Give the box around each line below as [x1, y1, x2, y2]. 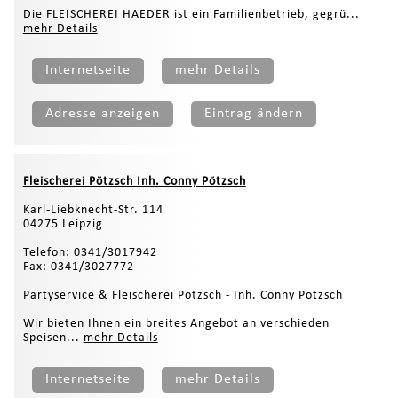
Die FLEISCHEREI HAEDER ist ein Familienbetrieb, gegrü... [22, 8, 360, 22]
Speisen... [22, 331, 84, 346]
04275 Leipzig [22, 218, 103, 232]
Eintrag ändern [203, 107, 303, 122]
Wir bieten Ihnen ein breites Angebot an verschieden [22, 317, 330, 331]
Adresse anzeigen [44, 107, 160, 122]
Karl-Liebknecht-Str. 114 [22, 203, 163, 218]
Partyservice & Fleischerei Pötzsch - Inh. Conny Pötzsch [22, 289, 343, 303]
